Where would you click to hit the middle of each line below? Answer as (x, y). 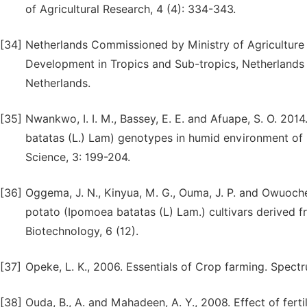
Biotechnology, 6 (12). (82, 231)
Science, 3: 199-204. (78, 157)
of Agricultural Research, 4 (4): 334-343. (131, 9)
